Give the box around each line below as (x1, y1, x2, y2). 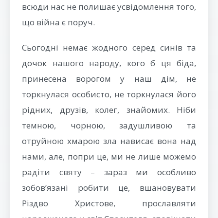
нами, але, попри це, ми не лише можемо (22, 151, 196, 162)
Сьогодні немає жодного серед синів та (22, 42, 196, 53)
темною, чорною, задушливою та (22, 120, 196, 131)
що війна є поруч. (22, 17, 95, 28)
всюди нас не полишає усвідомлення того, (22, 1, 196, 12)
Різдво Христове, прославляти (22, 198, 196, 209)
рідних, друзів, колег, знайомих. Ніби (22, 104, 196, 115)
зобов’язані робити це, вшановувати (22, 182, 196, 193)
